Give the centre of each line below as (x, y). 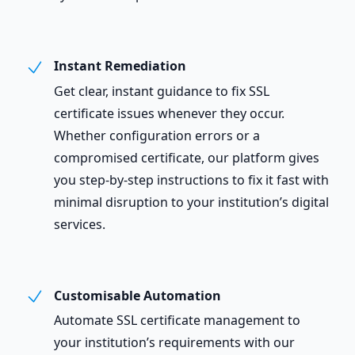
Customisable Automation (136, 295)
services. (80, 224)
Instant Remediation (118, 66)
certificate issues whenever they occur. (169, 113)
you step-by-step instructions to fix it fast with (191, 179)
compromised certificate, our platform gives (187, 157)
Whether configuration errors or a (157, 135)
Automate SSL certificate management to (177, 321)
